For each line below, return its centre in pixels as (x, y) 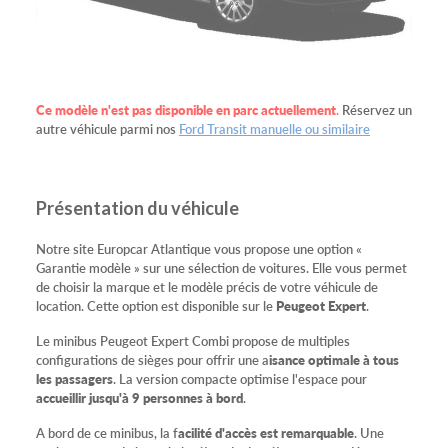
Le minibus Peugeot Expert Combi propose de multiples (193, 340)
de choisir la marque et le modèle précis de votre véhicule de (207, 286)
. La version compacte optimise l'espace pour (240, 378)
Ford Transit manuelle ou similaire (274, 128)
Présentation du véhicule (137, 207)
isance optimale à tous (334, 359)
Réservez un (377, 109)
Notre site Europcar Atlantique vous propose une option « (199, 248)
